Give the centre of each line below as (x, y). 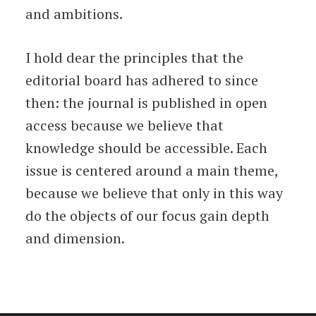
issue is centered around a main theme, (151, 170)
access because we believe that (124, 125)
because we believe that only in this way (154, 193)
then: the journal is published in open (146, 103)
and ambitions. (74, 14)
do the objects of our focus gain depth (147, 215)
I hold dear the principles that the (134, 57)
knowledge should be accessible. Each (146, 148)
